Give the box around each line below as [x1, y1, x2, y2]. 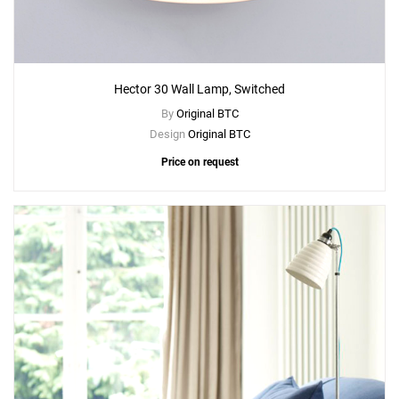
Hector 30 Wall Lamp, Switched [114, 82, 285, 97]
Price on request [160, 156, 239, 169]
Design [149, 127, 188, 142]
